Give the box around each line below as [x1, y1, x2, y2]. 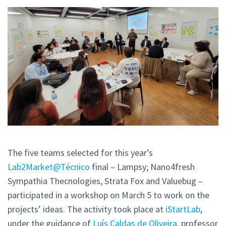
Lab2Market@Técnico [8, 161, 90, 173]
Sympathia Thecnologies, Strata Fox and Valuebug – [8, 175, 203, 187]
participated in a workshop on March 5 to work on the [8, 189, 209, 201]
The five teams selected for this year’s [8, 147, 153, 159]
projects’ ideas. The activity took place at [8, 203, 165, 215]
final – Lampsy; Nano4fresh [90, 161, 195, 173]
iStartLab [165, 203, 200, 215]
